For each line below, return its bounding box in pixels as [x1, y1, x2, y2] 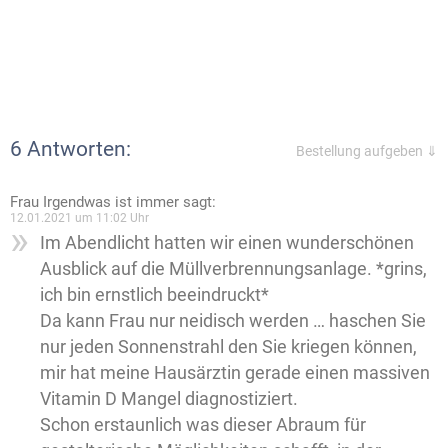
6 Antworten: [10, 137, 131, 162]
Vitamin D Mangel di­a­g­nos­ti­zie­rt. [40, 388, 298, 410]
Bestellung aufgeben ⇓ [296, 143, 438, 160]
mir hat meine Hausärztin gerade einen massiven [40, 362, 430, 384]
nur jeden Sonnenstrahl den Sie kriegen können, [40, 336, 417, 358]
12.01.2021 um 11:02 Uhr [10, 211, 149, 226]
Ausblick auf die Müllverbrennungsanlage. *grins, [40, 258, 427, 280]
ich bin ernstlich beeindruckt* [40, 284, 269, 306]
